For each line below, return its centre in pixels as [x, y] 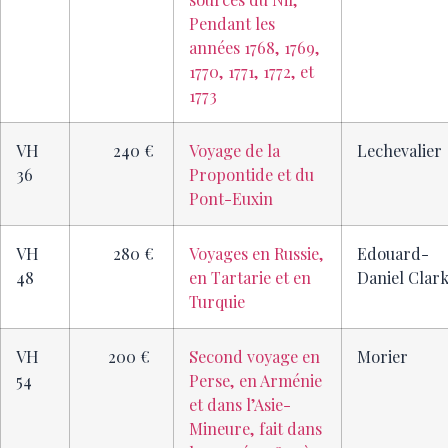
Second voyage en [254, 356]
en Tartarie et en [250, 277]
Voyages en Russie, [256, 253]
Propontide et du [251, 174]
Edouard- [393, 253]
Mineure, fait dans [255, 428]
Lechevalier [399, 150]
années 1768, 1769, [254, 47]
